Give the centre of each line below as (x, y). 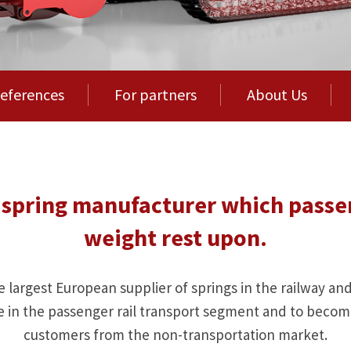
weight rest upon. (175, 238)
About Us (277, 95)
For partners (155, 95)
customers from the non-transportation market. (175, 335)
